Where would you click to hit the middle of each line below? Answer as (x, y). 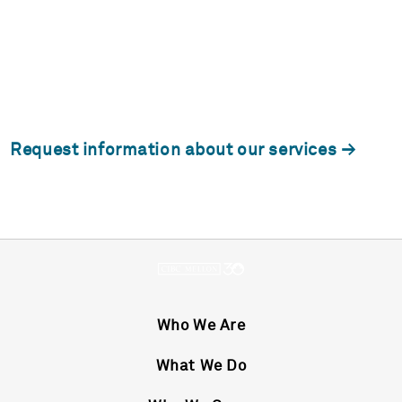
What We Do (201, 367)
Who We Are (201, 326)
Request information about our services (174, 151)
